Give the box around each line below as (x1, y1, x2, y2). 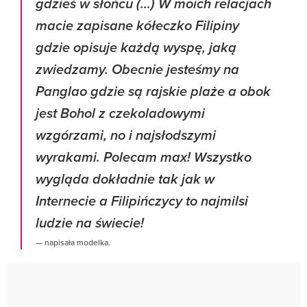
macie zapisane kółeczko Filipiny (36, 17, 239, 35)
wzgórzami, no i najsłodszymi (36, 127, 216, 145)
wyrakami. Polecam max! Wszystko (36, 149, 251, 167)
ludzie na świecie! (36, 214, 144, 232)
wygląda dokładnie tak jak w (36, 171, 214, 188)
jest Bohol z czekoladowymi (36, 105, 205, 123)
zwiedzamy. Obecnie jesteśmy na (36, 61, 239, 79)
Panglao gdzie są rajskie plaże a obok (36, 83, 271, 101)
